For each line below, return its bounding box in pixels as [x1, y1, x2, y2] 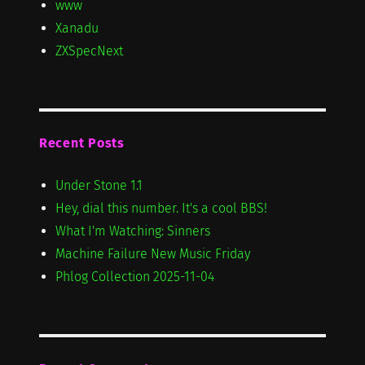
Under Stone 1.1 [55, 177, 143, 193]
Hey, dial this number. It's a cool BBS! [55, 200, 267, 216]
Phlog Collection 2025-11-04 [55, 268, 214, 284]
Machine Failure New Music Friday [55, 245, 250, 262]
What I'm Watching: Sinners [55, 222, 210, 239]
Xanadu [55, 20, 99, 36]
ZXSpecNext [55, 42, 123, 59]
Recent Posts [38, 134, 125, 151]
